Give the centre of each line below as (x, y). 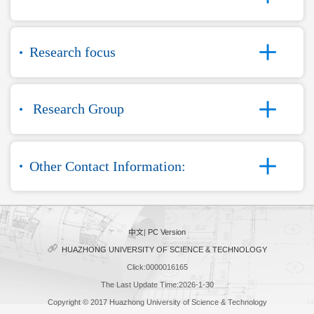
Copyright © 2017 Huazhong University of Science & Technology (157, 302)
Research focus (72, 52)
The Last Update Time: (139, 284)
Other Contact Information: (107, 166)
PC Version (167, 232)
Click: (136, 267)
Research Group (76, 109)
